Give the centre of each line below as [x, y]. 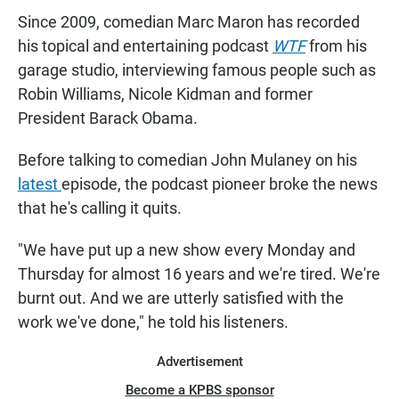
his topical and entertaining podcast [145, 46]
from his [338, 46]
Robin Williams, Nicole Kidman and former [165, 94]
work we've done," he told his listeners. [153, 322]
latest [40, 184]
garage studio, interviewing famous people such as [197, 70]
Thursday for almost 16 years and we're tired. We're [199, 274]
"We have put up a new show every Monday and [187, 250]
